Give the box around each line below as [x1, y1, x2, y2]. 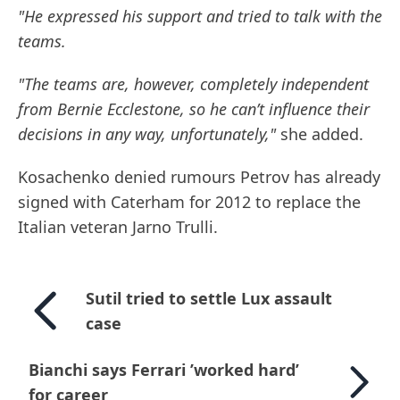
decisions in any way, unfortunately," [18, 123, 276, 146]
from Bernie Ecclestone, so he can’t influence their [18, 98, 370, 121]
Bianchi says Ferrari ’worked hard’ [29, 359, 299, 381]
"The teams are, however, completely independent [18, 73, 369, 96]
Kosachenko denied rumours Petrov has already [18, 166, 380, 188]
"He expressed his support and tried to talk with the [18, 5, 382, 28]
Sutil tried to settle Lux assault [85, 287, 332, 310]
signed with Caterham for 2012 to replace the [18, 191, 361, 213]
